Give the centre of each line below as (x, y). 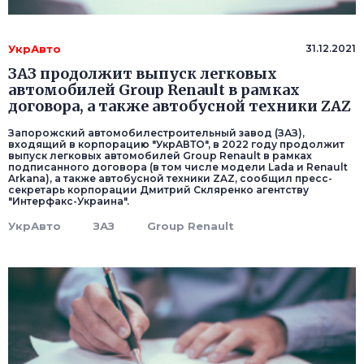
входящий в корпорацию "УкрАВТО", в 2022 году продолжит (176, 145)
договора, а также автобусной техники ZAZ (180, 106)
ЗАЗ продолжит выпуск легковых (143, 74)
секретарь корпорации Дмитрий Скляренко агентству (158, 190)
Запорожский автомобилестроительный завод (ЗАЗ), (156, 133)
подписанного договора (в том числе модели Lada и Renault (178, 167)
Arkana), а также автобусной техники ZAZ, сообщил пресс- (170, 179)
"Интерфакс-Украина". (69, 201)
